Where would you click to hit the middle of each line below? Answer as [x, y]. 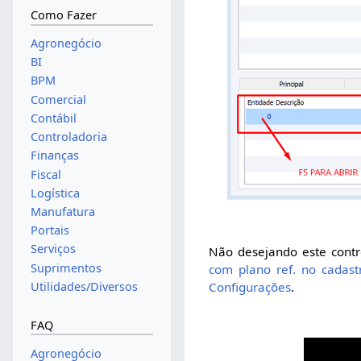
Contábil [53, 118]
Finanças [54, 156]
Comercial [58, 99]
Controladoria [68, 137]
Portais [50, 230]
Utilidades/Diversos [84, 286]
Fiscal [46, 174]
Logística [55, 193]
